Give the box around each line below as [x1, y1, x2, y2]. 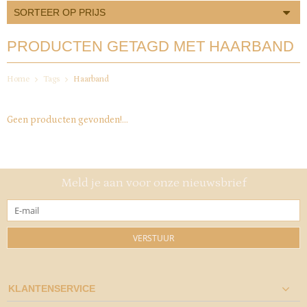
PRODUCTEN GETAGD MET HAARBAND [7, 38, 294, 55]
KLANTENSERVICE [8, 283, 95, 295]
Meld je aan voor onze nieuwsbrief [60, 176, 247, 191]
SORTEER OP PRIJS [14, 7, 106, 18]
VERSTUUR [133, 232, 174, 245]
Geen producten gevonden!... [7, 114, 128, 126]
